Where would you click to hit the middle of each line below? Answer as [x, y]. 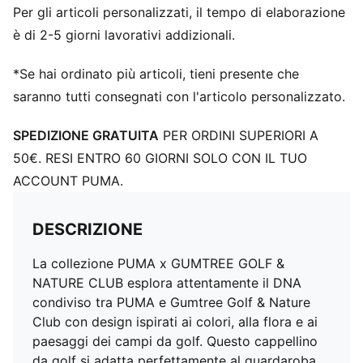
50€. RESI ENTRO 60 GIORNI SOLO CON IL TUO [160, 158]
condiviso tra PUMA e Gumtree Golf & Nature [171, 302]
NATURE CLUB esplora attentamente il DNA [167, 283]
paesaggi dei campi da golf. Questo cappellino [175, 341]
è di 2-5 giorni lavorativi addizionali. [124, 35]
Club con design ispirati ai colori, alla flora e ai [175, 322]
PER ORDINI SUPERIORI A [239, 135]
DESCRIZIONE [88, 229]
